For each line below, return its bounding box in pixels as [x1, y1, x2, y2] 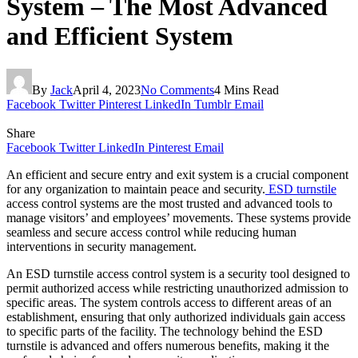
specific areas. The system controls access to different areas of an [6, 295, 332, 309]
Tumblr [194, 97, 231, 111]
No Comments [141, 82, 214, 97]
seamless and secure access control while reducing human [6, 225, 296, 239]
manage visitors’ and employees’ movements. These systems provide [6, 210, 351, 225]
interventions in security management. [6, 239, 197, 253]
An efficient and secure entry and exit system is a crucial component [6, 167, 348, 181]
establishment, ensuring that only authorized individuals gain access [6, 309, 345, 324]
